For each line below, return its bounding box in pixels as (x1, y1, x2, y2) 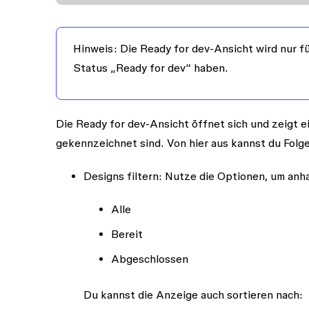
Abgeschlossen (110, 252, 188, 265)
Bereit (110, 227, 143, 240)
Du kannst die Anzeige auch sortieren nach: (83, 288, 303, 301)
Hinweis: (72, 41, 117, 54)
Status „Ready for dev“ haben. (72, 61, 228, 74)
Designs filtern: (83, 169, 162, 182)
